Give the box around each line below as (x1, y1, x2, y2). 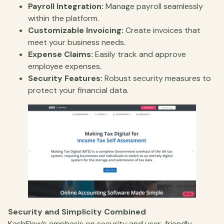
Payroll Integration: (28, 1, 103, 12)
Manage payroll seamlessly (103, 1, 203, 12)
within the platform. (28, 13, 99, 24)
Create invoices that (123, 25, 200, 36)
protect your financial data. (28, 85, 128, 96)
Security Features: (28, 73, 102, 84)
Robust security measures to (102, 73, 211, 84)
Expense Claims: (28, 49, 93, 60)
